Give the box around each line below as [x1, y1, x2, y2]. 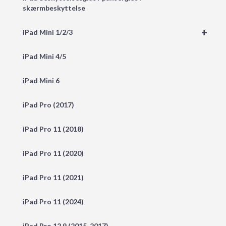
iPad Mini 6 [23, 76, 60, 85]
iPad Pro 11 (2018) [23, 125, 84, 134]
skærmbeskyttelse [23, 4, 85, 13]
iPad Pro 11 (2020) [23, 149, 84, 158]
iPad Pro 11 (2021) [23, 173, 84, 182]
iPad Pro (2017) [23, 100, 74, 109]
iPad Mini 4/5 [23, 52, 66, 61]
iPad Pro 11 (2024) [23, 197, 84, 206]
